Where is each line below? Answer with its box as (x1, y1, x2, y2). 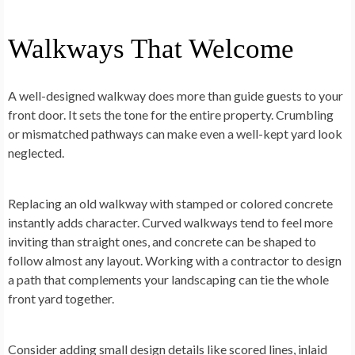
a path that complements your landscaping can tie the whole (8, 272, 329, 288)
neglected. (8, 145, 64, 161)
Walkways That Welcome (8, 33, 294, 65)
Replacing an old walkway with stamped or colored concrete (8, 196, 333, 212)
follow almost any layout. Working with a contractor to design (8, 253, 342, 269)
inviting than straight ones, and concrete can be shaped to (8, 234, 316, 250)
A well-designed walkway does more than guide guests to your (8, 88, 343, 104)
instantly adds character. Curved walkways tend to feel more (8, 215, 333, 231)
